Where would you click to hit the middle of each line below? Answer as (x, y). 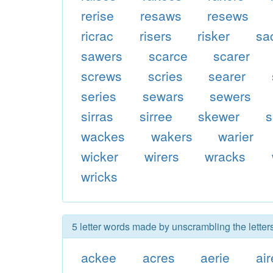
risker (214, 35)
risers (155, 35)
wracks (225, 156)
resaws (161, 15)
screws (101, 76)
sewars (163, 96)
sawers (101, 55)
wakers (172, 136)
